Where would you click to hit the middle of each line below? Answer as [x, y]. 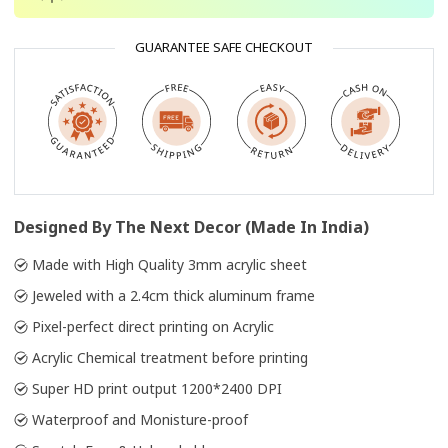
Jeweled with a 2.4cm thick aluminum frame [173, 295]
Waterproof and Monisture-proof [140, 419]
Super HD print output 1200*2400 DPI [157, 388]
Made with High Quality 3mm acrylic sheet [169, 264]
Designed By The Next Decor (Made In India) [191, 226]
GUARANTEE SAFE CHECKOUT [224, 46]
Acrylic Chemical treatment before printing [170, 357]
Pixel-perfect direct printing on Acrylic [153, 326]
